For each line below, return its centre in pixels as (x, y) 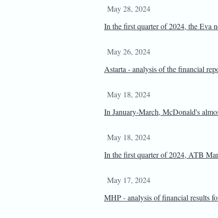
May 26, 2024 (129, 51)
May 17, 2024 (129, 180)
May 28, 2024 (129, 9)
